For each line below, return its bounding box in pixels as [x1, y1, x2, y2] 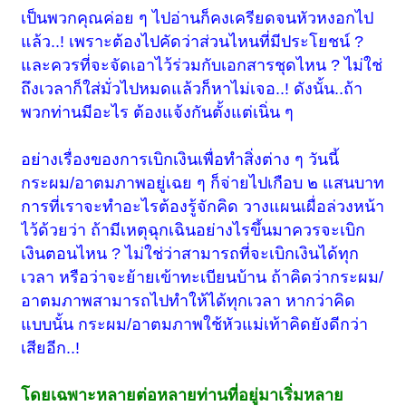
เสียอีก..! [21, 339, 81, 358]
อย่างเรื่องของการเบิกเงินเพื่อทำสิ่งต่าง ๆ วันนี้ [21, 150, 340, 169]
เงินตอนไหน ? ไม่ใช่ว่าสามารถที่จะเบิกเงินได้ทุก [21, 245, 360, 264]
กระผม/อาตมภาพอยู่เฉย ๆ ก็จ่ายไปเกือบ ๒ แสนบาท [21, 174, 385, 193]
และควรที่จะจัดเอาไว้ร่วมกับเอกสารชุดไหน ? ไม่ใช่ [21, 56, 383, 75]
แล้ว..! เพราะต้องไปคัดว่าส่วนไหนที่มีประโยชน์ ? [21, 33, 364, 52]
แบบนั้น [21, 315, 79, 334]
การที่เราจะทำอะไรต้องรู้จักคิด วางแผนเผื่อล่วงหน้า [21, 198, 385, 217]
